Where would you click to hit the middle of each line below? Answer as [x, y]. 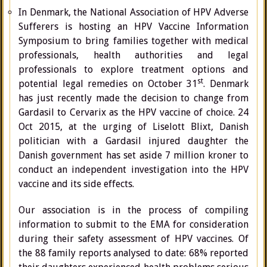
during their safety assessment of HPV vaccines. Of [133, 239]
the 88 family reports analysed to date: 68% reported [133, 253]
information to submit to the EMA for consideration [133, 224]
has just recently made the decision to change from [133, 98]
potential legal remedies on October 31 [108, 84]
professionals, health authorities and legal [133, 55]
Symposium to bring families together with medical [133, 41]
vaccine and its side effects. [76, 184]
